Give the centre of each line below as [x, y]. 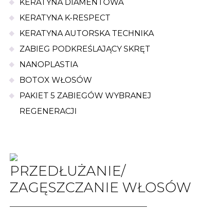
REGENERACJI [48, 111]
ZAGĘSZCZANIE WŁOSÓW [100, 187]
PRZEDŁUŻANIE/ [68, 171]
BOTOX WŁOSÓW [56, 80]
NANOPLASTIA [49, 64]
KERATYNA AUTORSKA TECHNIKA [87, 33]
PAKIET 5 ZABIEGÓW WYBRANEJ [85, 96]
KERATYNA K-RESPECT [65, 18]
